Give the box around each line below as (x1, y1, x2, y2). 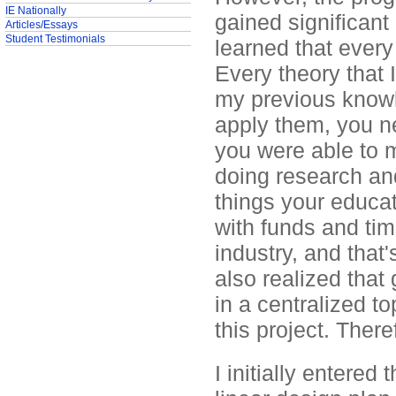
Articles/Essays (4, 19, 78, 31)
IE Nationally (4, 4, 66, 17)
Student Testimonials (4, 33, 105, 45)
